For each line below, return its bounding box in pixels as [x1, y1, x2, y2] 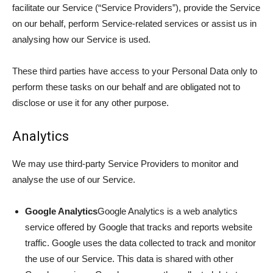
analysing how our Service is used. [12, 34, 151, 44]
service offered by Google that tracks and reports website [25, 222, 252, 232]
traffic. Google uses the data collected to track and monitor [25, 238, 256, 248]
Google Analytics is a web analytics [97, 206, 238, 216]
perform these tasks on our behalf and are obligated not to [12, 82, 240, 92]
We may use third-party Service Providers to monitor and [12, 158, 238, 169]
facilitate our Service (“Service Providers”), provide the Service [12, 2, 260, 13]
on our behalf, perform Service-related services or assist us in [12, 18, 257, 29]
